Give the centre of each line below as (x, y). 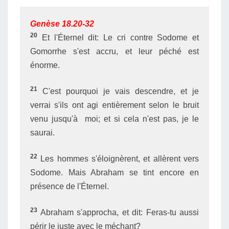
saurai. (42, 133)
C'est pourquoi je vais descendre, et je (118, 91)
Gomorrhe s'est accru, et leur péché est (114, 51)
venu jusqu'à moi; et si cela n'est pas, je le (114, 119)
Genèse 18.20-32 (62, 24)
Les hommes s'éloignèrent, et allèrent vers (118, 159)
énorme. (45, 65)
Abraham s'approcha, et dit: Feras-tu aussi (118, 212)
